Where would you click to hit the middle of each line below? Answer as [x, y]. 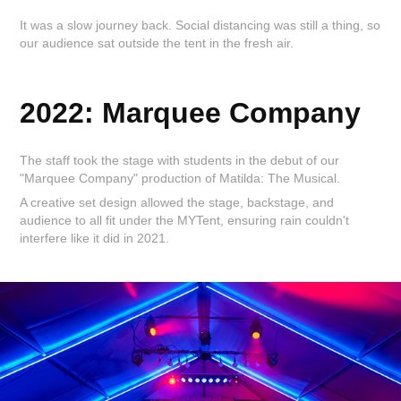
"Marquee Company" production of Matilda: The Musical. [182, 179]
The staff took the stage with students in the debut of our [180, 161]
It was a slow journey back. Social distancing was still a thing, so [200, 26]
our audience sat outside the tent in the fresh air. [159, 43]
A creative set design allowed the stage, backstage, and [177, 203]
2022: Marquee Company [191, 113]
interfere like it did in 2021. [95, 239]
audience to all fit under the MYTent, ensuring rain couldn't [185, 221]
